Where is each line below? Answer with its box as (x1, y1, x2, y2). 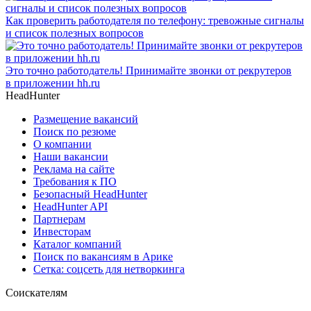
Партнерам (33, 212, 85, 225)
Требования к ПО (33, 175, 117, 187)
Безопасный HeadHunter (33, 187, 147, 200)
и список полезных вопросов (6, 26, 144, 39)
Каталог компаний (33, 237, 121, 250)
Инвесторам (33, 225, 91, 237)
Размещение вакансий (33, 112, 138, 125)
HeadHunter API (33, 200, 108, 212)
